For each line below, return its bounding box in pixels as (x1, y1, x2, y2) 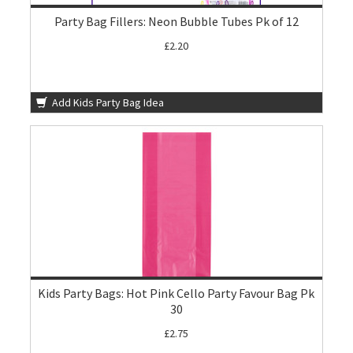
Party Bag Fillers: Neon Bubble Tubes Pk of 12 (54, 13, 299, 30)
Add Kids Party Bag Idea (50, 95, 165, 110)
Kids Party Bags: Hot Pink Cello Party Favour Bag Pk (38, 285, 315, 302)
